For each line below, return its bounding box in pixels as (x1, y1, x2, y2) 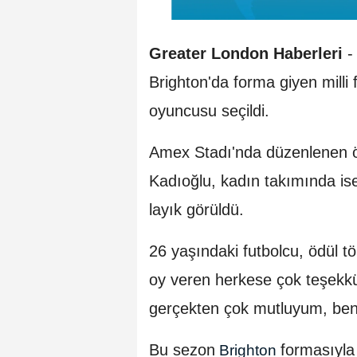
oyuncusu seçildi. (149, 101, 269, 120)
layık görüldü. (149, 200, 244, 218)
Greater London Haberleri (149, 44, 343, 62)
